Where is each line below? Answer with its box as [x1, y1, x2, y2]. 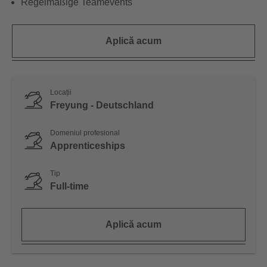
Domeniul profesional [50, 129, 120, 138]
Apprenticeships [50, 141, 125, 151]
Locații [50, 88, 72, 97]
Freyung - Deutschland [50, 100, 154, 111]
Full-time [50, 181, 89, 192]
